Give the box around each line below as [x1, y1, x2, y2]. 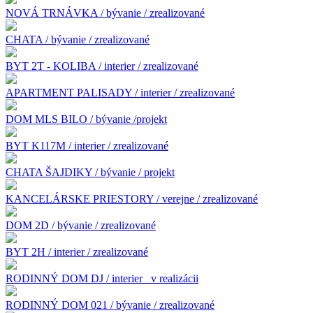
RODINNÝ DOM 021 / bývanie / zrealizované [6, 298, 214, 311]
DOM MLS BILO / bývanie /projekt [6, 112, 167, 125]
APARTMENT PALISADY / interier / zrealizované [6, 86, 235, 99]
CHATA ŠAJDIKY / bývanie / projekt [6, 166, 175, 178]
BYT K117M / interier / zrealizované [6, 139, 168, 152]
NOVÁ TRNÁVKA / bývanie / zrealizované [6, 6, 205, 19]
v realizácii [145, 272, 198, 284]
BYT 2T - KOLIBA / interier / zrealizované [6, 59, 198, 72]
